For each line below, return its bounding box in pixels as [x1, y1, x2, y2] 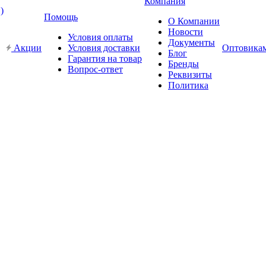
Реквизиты [168, 69, 212, 80]
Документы [168, 37, 215, 47]
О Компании [168, 16, 220, 26]
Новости [168, 27, 203, 37]
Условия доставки [68, 43, 140, 53]
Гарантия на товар [68, 53, 142, 64]
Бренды [168, 59, 199, 69]
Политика [168, 80, 208, 90]
